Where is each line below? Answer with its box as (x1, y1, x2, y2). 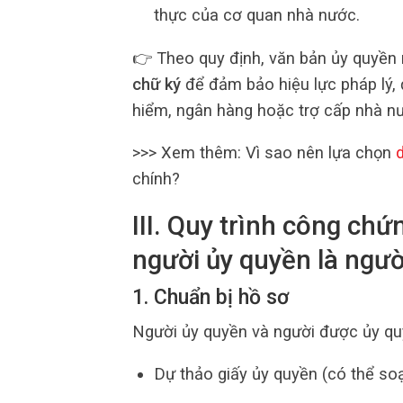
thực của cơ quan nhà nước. (153, 5, 360, 25)
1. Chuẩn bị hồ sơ (132, 285, 289, 310)
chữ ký (132, 74, 181, 94)
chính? (132, 169, 180, 189)
